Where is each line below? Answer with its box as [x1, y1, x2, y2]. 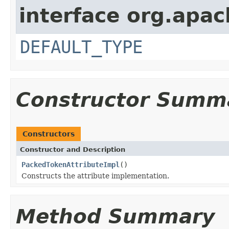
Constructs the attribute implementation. [21, 171, 169, 180]
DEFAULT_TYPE [20, 36, 143, 57]
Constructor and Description [20, 145, 125, 153]
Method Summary [16, 204, 215, 228]
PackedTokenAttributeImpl [21, 160, 120, 169]
